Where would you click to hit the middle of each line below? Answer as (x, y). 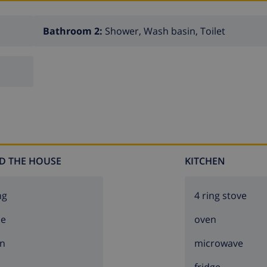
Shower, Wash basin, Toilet (165, 31)
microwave (219, 243)
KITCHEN (205, 161)
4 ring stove (221, 196)
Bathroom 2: (74, 31)
